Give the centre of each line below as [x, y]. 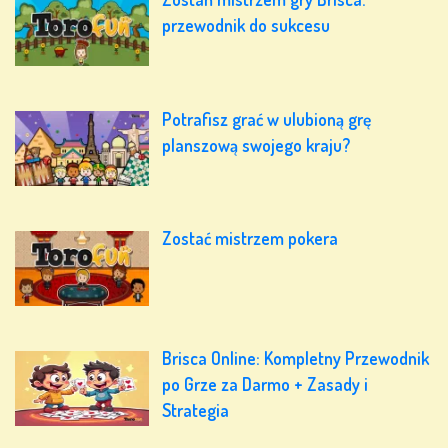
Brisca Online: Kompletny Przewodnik [296, 358]
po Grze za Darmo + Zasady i [265, 384]
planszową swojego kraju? [256, 144]
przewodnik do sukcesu [246, 24]
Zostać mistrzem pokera [250, 238]
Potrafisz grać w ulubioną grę [267, 118]
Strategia [196, 410]
